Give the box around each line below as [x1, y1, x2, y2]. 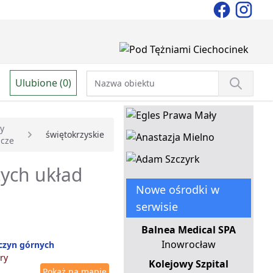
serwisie [135, 199, 178, 214]
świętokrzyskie [45, 129, 104, 141]
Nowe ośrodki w [135, 182, 219, 197]
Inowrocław [161, 238, 216, 252]
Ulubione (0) [15, 76, 71, 90]
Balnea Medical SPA [141, 223, 236, 237]
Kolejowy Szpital [148, 257, 229, 271]
